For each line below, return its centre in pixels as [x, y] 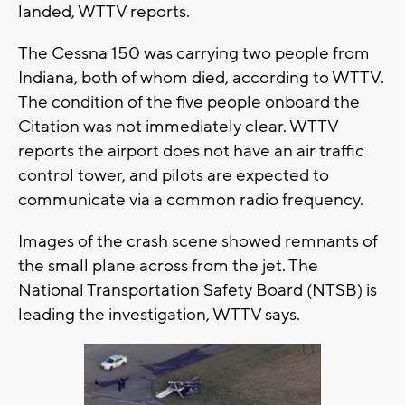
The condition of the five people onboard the [189, 103]
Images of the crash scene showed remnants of [198, 242]
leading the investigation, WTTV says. [159, 315]
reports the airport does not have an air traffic [191, 151]
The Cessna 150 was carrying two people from [194, 54]
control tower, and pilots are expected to [174, 176]
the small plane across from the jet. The [168, 266]
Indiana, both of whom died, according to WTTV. [201, 78]
